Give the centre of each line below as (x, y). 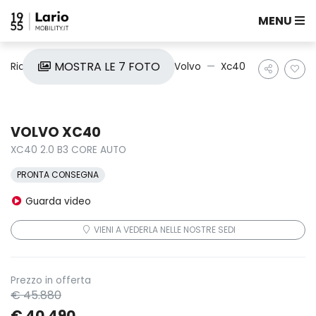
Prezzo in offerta (51, 280)
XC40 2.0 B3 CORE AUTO (68, 150)
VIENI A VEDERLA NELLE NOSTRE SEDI (163, 230)
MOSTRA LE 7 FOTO (106, 67)
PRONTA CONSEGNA (58, 175)
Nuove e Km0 (123, 67)
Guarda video (57, 201)
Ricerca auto (41, 67)
